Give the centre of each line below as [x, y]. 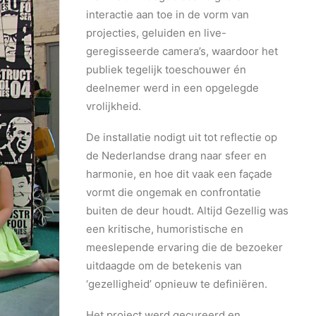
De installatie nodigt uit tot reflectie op [182, 137]
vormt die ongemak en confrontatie [174, 192]
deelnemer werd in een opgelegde [172, 88]
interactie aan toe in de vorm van [168, 14]
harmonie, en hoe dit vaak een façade [179, 174]
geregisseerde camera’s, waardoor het [182, 51]
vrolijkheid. [114, 106]
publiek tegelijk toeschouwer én [166, 69]
